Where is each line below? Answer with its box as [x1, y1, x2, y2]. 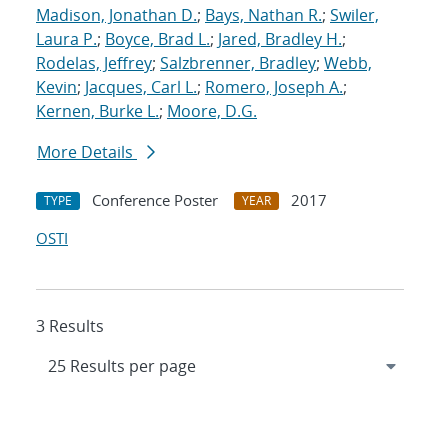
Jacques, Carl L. [85, 76, 197, 99]
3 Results [36, 315, 104, 338]
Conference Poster [92, 190, 218, 211]
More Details [37, 141, 137, 164]
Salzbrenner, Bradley [160, 52, 316, 75]
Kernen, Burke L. [36, 100, 159, 123]
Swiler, [330, 4, 379, 27]
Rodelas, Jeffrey [36, 52, 152, 75]
